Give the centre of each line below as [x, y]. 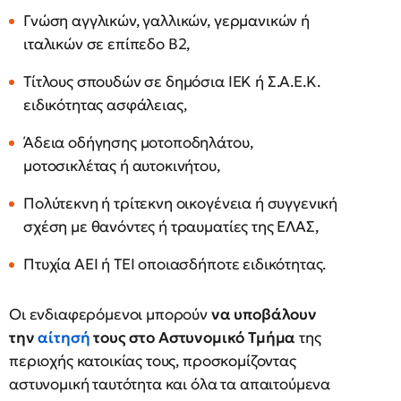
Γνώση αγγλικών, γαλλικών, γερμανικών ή [166, 21]
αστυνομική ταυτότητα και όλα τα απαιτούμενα [170, 384]
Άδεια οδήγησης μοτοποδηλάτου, [138, 143]
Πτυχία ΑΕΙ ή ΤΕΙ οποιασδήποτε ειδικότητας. [175, 264]
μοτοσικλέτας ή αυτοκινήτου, [122, 166]
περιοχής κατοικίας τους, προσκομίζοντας [153, 361]
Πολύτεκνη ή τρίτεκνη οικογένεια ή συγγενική [181, 204]
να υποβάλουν [264, 315]
